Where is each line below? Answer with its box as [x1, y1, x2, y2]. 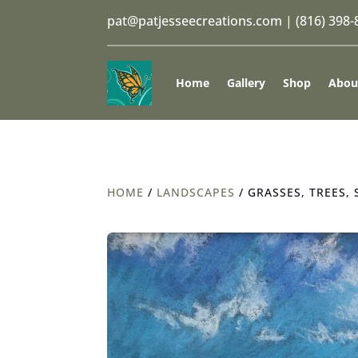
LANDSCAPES [157, 184, 236, 200]
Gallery [227, 75, 266, 90]
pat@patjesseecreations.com [107, 12, 283, 30]
